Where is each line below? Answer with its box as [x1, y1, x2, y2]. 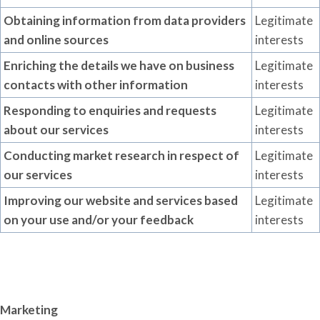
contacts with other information [4, 77, 188, 92]
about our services [4, 122, 109, 137]
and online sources [4, 32, 109, 47]
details [81, 58, 119, 73]
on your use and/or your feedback [4, 212, 194, 227]
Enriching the [4, 58, 81, 73]
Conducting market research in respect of [4, 148, 239, 163]
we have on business [119, 58, 234, 73]
